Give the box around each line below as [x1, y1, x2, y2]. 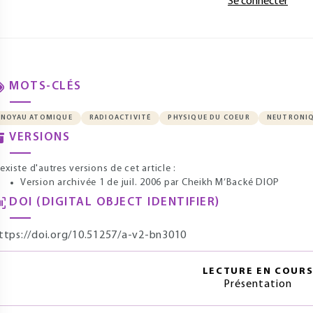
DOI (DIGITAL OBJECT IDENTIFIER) [9, 196, 220, 208]
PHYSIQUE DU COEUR [168, 114, 250, 122]
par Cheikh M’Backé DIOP [161, 177, 279, 188]
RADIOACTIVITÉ [89, 114, 152, 122]
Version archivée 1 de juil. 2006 [20, 177, 161, 188]
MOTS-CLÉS [9, 80, 82, 92]
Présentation [224, 279, 292, 290]
